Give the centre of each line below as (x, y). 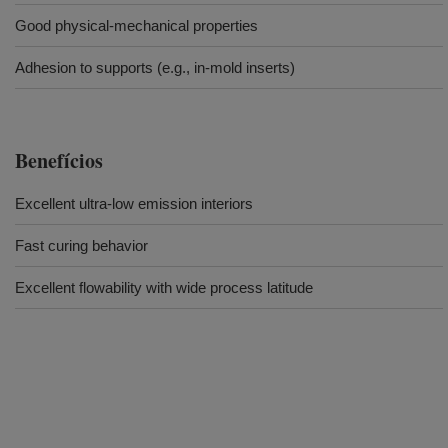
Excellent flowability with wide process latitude (164, 287)
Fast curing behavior (81, 245)
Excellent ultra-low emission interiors (134, 203)
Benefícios (59, 160)
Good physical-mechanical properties (136, 25)
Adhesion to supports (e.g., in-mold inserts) (155, 67)
